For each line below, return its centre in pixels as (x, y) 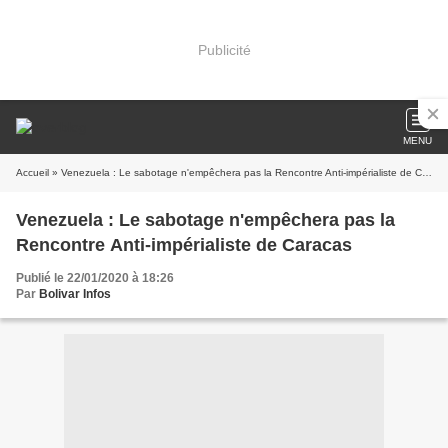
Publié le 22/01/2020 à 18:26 (95, 278)
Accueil (32, 172)
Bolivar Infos (75, 294)
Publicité (224, 49)
